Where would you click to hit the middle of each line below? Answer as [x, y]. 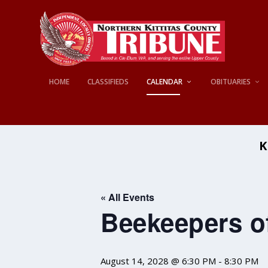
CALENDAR [165, 81]
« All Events [127, 197]
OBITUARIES [231, 81]
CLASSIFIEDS [108, 81]
